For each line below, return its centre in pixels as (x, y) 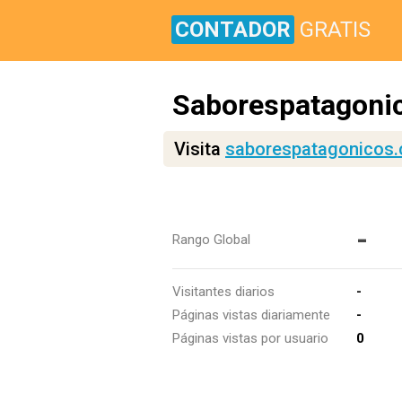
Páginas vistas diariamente (251, 315)
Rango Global (211, 240)
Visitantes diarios (223, 292)
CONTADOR (233, 30)
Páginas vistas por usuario (250, 338)
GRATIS (335, 30)
